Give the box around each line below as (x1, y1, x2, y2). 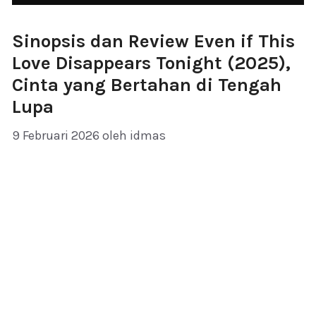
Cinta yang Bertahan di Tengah (12, 73, 281, 96)
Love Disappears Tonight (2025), (12, 51, 291, 74)
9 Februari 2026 (12, 127, 99, 143)
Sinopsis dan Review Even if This (12, 30, 295, 52)
